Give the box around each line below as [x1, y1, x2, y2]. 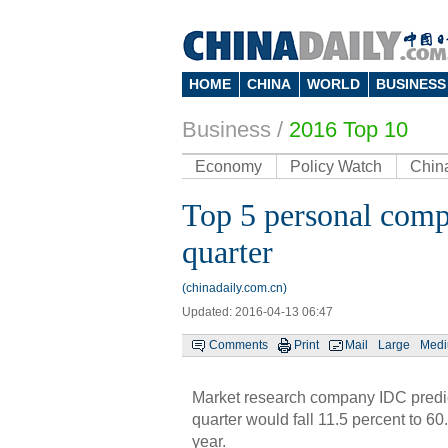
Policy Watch [290, 158, 382, 175]
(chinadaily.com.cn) [182, 281, 287, 295]
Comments [209, 338, 268, 352]
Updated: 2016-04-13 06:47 [182, 305, 333, 319]
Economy [195, 158, 262, 175]
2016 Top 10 [289, 117, 408, 142]
